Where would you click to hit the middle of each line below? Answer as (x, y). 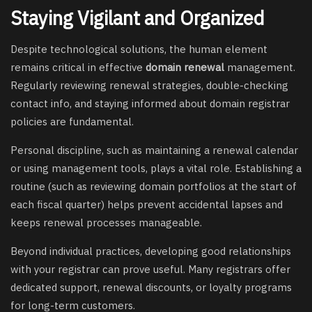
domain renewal (185, 67)
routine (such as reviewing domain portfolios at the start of (154, 186)
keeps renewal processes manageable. (106, 222)
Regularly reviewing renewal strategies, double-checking (149, 85)
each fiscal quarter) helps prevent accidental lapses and (147, 204)
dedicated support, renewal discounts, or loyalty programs (151, 287)
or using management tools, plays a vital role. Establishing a (156, 168)
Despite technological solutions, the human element (139, 49)
